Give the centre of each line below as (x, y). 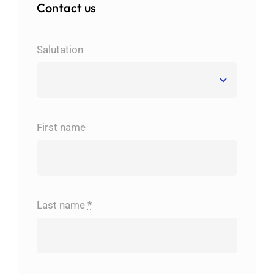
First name (61, 127)
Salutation (60, 49)
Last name (62, 205)
